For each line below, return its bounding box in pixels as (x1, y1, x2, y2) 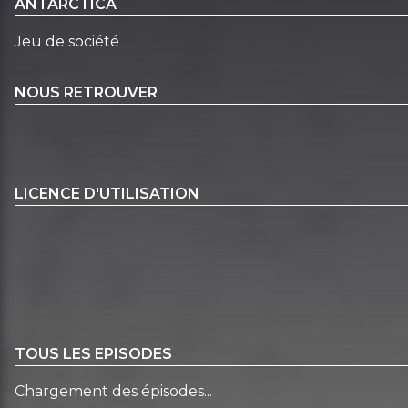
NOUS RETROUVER (15, 83, 158, 101)
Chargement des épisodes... (15, 382, 212, 401)
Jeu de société (15, 32, 119, 50)
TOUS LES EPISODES (15, 345, 172, 363)
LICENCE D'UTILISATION (15, 185, 199, 203)
